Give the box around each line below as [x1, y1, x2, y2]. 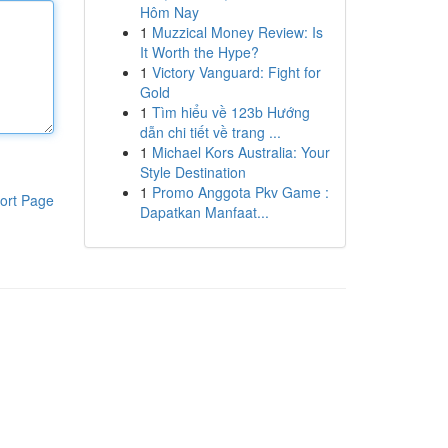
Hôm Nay [139, 2, 199, 22]
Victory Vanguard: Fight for [151, 62, 321, 82]
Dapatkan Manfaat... [139, 202, 269, 222]
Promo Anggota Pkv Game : [151, 182, 329, 202]
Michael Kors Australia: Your [151, 142, 330, 162]
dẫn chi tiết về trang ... [139, 122, 281, 142]
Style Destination [139, 162, 246, 182]
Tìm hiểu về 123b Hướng [151, 102, 310, 122]
